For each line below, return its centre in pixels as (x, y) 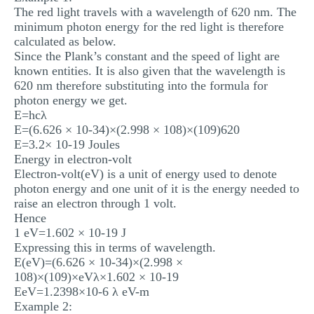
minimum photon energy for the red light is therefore (149, 27)
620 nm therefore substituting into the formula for (141, 86)
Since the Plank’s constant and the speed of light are (147, 56)
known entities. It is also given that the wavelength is (150, 71)
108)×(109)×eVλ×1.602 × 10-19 (96, 277)
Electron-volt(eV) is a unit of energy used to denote (145, 174)
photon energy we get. (71, 100)
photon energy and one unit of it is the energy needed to (157, 189)
